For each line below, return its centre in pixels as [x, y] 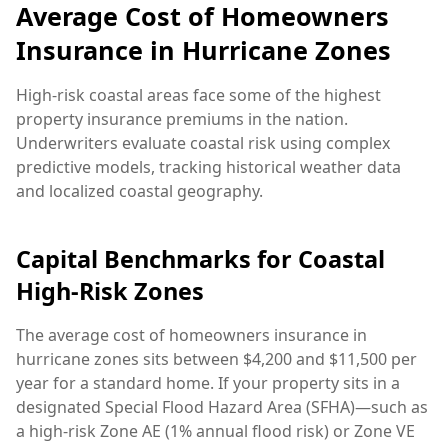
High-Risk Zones [110, 290]
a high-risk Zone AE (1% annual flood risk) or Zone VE [215, 430]
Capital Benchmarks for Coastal [200, 258]
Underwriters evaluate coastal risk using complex [203, 143]
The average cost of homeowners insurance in [191, 334]
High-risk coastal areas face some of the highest [198, 95]
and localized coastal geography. [139, 191]
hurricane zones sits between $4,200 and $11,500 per [216, 358]
